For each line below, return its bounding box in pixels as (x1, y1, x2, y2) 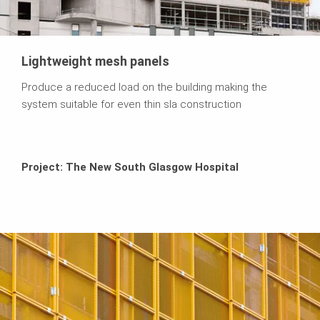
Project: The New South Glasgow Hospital (21, 161, 239, 174)
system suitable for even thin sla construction (21, 98, 241, 111)
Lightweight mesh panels (21, 54, 169, 69)
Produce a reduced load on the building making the (21, 81, 267, 94)
